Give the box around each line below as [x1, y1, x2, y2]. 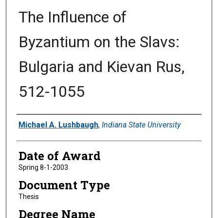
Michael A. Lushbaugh [18, 120, 98, 130]
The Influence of [18, 8, 127, 27]
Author [16, 116, 55, 132]
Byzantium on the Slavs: [18, 33, 180, 52]
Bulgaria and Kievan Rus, [18, 57, 184, 76]
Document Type [18, 177, 110, 193]
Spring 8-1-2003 [18, 163, 68, 172]
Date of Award [18, 148, 101, 164]
